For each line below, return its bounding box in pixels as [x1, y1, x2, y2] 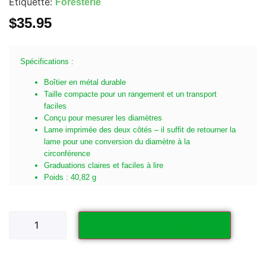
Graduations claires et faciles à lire [44, 160, 163, 170]
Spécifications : [20, 57, 74, 66]
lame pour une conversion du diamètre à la [44, 137, 190, 146]
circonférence [44, 148, 90, 158]
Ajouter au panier [116, 219, 194, 230]
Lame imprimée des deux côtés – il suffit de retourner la [44, 125, 236, 134]
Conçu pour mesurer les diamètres [44, 113, 162, 122]
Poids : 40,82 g [44, 172, 96, 182]
